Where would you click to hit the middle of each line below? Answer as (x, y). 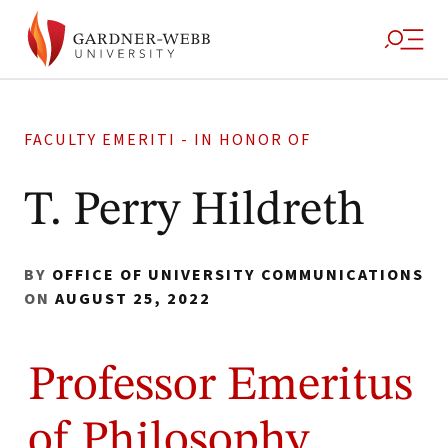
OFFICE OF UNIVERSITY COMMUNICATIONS (238, 275)
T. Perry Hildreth (194, 211)
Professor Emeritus (220, 386)
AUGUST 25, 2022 (133, 299)
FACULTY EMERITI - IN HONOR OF (167, 140)
